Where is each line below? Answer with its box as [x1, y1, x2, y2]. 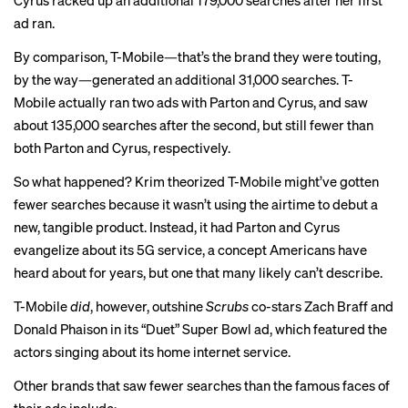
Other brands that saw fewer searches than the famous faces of [14, 376, 390, 395]
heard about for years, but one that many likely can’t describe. [14, 263, 382, 282]
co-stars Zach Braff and [249, 297, 393, 316]
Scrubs [206, 297, 249, 316]
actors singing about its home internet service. [14, 342, 291, 362]
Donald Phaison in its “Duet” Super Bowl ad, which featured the [14, 320, 387, 339]
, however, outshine [90, 297, 206, 316]
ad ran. [14, 14, 55, 33]
